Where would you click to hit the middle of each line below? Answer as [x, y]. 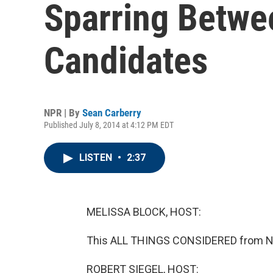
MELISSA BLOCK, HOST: [144, 212]
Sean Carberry [112, 113]
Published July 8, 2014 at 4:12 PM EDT [109, 125]
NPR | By [63, 113]
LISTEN [97, 158]
